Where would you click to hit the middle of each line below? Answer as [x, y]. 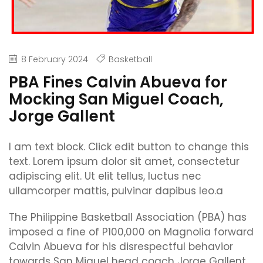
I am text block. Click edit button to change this [129, 147]
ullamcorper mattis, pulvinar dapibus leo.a [116, 191]
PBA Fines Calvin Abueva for [118, 82]
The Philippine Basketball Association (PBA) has [128, 218]
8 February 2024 [55, 60]
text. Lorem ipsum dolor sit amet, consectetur [124, 162]
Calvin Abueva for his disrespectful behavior [121, 247]
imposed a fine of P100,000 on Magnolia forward [131, 232]
